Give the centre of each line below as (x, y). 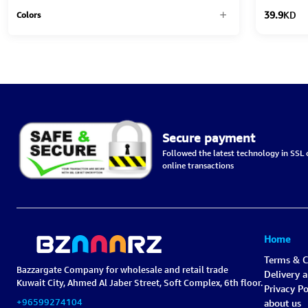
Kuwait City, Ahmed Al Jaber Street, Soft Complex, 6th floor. (140, 282)
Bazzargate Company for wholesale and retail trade (122, 269)
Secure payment (208, 137)
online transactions (198, 165)
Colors (29, 14)
